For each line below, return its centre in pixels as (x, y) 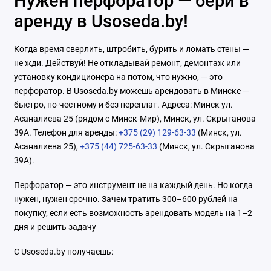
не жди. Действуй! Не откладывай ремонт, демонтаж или (127, 63)
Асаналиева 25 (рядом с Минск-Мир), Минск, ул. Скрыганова (135, 118)
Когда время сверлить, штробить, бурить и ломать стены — (131, 49)
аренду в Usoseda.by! (101, 21)
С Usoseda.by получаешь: (63, 251)
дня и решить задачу (55, 227)
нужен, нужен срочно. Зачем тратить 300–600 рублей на (126, 199)
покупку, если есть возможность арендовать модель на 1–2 (133, 213)
